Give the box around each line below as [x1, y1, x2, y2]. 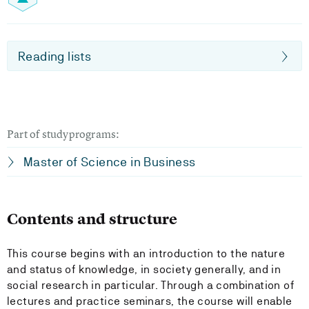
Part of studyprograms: [7, 126, 120, 141]
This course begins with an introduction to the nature [7, 247, 286, 260]
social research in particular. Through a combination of [7, 279, 294, 292]
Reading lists [18, 49, 92, 63]
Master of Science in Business [23, 154, 196, 169]
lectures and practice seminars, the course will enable [7, 295, 292, 308]
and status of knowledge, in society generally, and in [7, 263, 281, 276]
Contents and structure [7, 209, 178, 229]
